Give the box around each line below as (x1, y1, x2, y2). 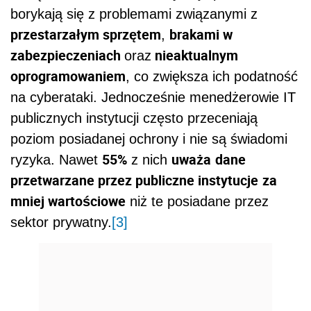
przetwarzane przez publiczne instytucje (10, 171, 258, 190)
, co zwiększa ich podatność (126, 69, 298, 85)
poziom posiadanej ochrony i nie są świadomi (10, 131, 287, 147)
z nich (127, 152, 171, 168)
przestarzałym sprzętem (10, 25, 161, 44)
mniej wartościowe (10, 192, 126, 211)
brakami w (169, 25, 233, 44)
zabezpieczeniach (10, 46, 124, 65)
